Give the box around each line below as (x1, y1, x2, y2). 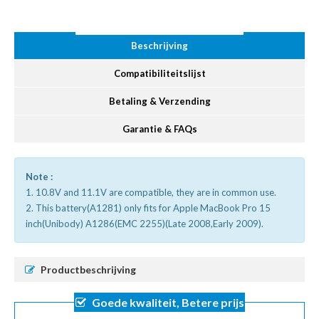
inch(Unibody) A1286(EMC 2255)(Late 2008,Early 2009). (26, 218, 263, 230)
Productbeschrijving (41, 263, 136, 276)
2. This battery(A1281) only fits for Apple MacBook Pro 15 (26, 202, 271, 214)
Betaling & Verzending (108, 95, 211, 108)
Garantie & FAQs (122, 123, 197, 135)
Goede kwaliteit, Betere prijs (91, 296, 244, 310)
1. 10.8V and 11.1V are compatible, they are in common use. (26, 187, 276, 199)
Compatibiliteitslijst (113, 68, 206, 80)
